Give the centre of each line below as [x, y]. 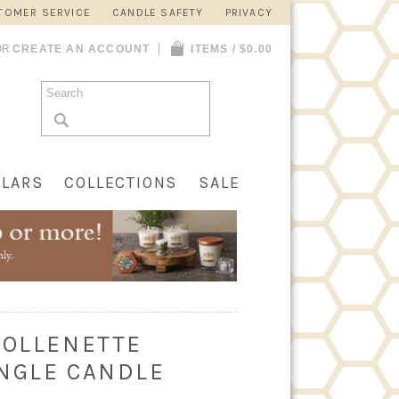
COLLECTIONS [121, 183]
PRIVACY [248, 12]
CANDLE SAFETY [158, 12]
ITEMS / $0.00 [232, 49]
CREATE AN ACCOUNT [81, 49]
